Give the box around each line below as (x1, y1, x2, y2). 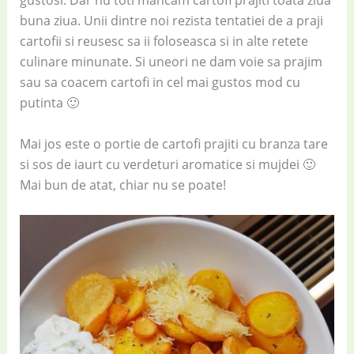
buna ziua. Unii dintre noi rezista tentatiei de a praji (19, 12, 323, 29)
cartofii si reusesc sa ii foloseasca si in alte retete (19, 32, 308, 50)
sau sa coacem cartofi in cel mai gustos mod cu (19, 73, 300, 91)
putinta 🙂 (19, 94, 79, 111)
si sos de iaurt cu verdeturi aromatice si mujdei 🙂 (19, 155, 315, 173)
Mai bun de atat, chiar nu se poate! (19, 175, 226, 194)
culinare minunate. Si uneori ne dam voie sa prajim (19, 53, 322, 70)
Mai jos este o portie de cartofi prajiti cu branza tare (19, 134, 328, 153)
